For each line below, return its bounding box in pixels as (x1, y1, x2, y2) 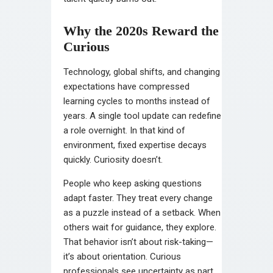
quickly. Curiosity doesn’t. (63, 154, 163, 165)
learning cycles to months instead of (63, 95, 210, 107)
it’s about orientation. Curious (63, 250, 181, 262)
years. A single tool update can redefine (63, 110, 221, 121)
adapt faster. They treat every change (63, 192, 213, 204)
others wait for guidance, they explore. (63, 221, 216, 233)
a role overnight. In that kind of (63, 124, 185, 136)
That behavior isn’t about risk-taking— (63, 236, 213, 247)
